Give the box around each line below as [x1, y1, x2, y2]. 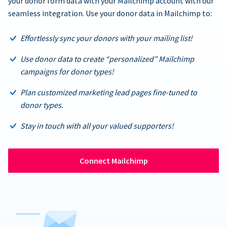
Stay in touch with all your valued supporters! [20, 120, 174, 131]
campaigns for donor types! [20, 66, 114, 77]
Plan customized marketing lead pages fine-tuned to [20, 87, 197, 97]
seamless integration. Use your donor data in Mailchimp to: [8, 8, 212, 18]
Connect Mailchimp [79, 155, 148, 166]
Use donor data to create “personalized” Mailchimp [20, 53, 194, 64]
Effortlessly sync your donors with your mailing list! [20, 32, 193, 43]
